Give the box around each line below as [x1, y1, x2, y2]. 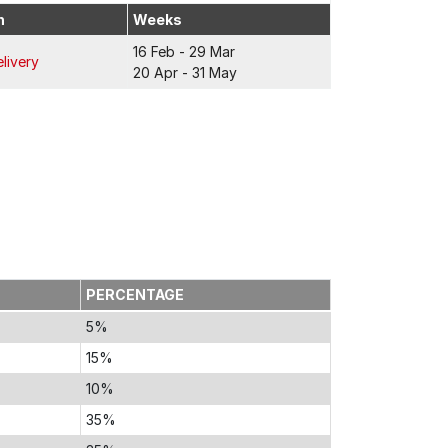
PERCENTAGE [86, 286, 187, 303]
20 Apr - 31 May [133, 64, 237, 81]
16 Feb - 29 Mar [133, 43, 235, 60]
